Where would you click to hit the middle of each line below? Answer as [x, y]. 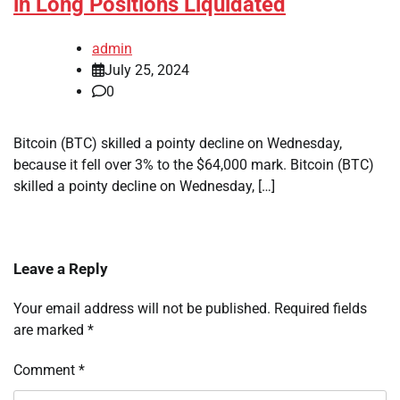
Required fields [321, 309]
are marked [50, 330]
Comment [46, 371]
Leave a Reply [61, 269]
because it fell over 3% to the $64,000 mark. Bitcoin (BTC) [194, 165]
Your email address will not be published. [142, 309]
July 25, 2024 [147, 71]
